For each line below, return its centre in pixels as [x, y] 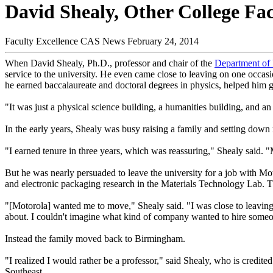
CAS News [103, 41]
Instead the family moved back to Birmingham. [95, 239]
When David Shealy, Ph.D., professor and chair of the [110, 63]
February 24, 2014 [163, 41]
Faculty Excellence [41, 41]
